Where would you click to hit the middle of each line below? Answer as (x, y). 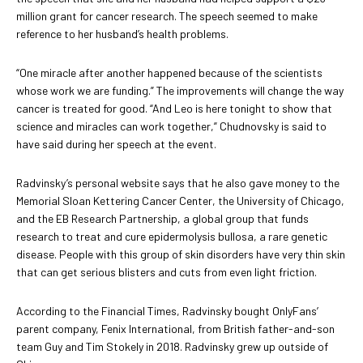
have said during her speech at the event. (117, 143)
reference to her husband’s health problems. (122, 33)
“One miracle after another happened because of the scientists (169, 72)
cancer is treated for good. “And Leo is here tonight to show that (174, 108)
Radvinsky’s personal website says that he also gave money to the (178, 182)
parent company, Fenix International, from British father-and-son (175, 328)
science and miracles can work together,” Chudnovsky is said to (171, 126)
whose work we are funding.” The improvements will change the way (180, 90)
